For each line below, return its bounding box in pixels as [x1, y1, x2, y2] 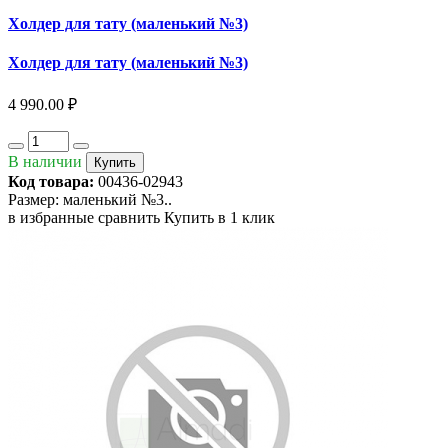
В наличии [8, 153, 82, 171]
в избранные [8, 209, 94, 227]
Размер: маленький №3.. [8, 191, 172, 209]
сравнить [98, 209, 160, 227]
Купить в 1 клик [164, 209, 275, 227]
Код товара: [8, 173, 94, 191]
